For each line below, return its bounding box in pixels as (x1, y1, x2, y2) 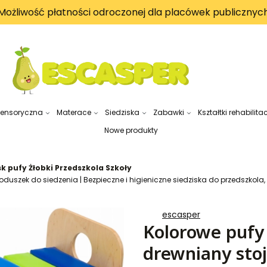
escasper (162, 209, 200, 221)
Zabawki (153, 107, 184, 118)
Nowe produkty (104, 125, 158, 136)
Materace (56, 107, 91, 118)
